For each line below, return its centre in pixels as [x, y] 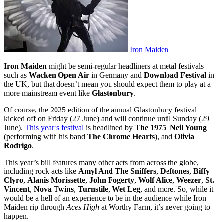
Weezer [189, 180]
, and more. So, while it [177, 189]
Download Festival [175, 75]
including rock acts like [41, 171]
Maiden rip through [35, 207]
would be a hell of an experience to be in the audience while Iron [105, 198]
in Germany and [116, 75]
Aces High [84, 207]
